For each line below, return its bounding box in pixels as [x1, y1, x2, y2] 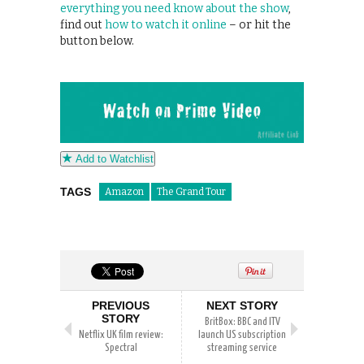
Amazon [105, 185, 144, 197]
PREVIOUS [92, 298, 149, 312]
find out [60, 17, 105, 32]
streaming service [207, 342, 277, 353]
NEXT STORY [206, 298, 278, 312]
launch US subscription [198, 329, 286, 340]
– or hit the [227, 17, 291, 32]
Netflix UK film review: [78, 329, 163, 340]
